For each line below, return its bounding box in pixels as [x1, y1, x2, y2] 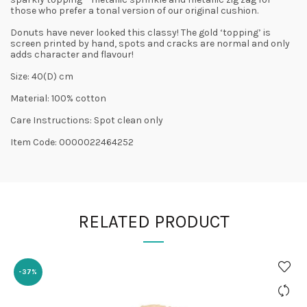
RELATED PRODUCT [77, 211, 230, 232]
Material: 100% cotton [10, 93, 106, 104]
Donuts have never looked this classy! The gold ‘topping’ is [10, 27, 271, 38]
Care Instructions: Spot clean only [10, 114, 163, 126]
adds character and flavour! [10, 49, 134, 60]
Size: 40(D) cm [10, 71, 73, 82]
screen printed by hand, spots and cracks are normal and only [10, 38, 290, 49]
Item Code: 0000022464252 [10, 136, 134, 148]
